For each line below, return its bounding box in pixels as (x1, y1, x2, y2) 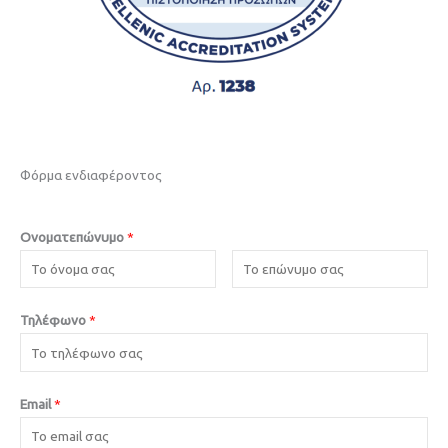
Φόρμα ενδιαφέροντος (20, 167, 162, 184)
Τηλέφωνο (20, 312, 89, 329)
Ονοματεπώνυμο (20, 228, 127, 245)
